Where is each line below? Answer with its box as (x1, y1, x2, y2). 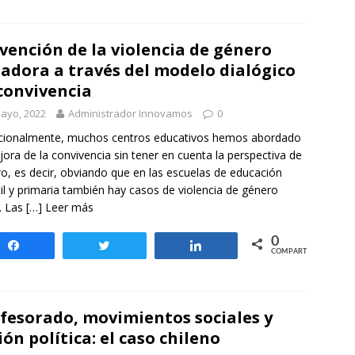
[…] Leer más (26, 200, 94, 215)
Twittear (121, 240, 162, 251)
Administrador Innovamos (68, 106, 193, 120)
